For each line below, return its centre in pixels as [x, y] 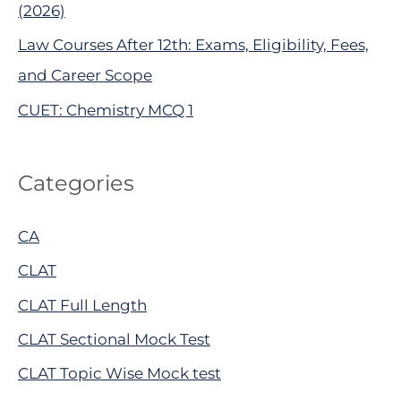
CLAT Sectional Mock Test [114, 339]
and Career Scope [85, 76]
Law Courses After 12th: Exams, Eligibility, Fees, [193, 45]
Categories [76, 183]
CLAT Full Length [82, 305]
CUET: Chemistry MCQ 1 [106, 110]
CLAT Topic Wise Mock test [119, 374]
